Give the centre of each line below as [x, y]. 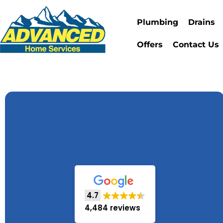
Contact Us [196, 45]
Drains [202, 22]
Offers [150, 45]
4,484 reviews [112, 208]
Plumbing [158, 22]
